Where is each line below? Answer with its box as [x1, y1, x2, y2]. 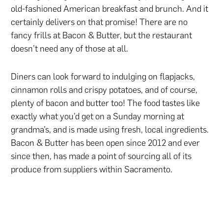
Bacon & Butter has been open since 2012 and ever [11, 137, 200, 149]
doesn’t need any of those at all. [11, 43, 129, 55]
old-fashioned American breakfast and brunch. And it [11, 3, 209, 15]
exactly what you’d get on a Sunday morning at [11, 111, 185, 122]
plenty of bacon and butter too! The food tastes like [11, 98, 200, 109]
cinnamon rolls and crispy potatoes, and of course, [11, 84, 198, 96]
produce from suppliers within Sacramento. [11, 164, 173, 175]
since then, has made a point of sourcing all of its [11, 151, 192, 162]
